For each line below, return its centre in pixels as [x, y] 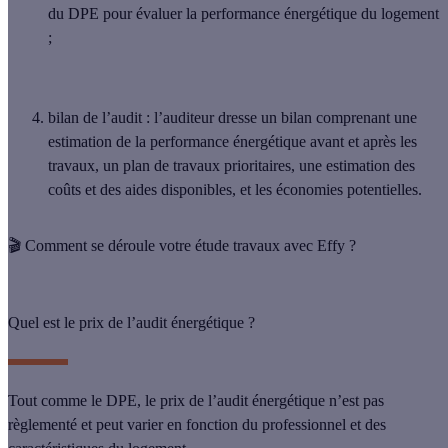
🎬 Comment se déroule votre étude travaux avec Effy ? [182, 246]
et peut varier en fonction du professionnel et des [231, 425]
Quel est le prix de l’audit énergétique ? [131, 323]
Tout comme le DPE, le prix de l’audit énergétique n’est [183, 401]
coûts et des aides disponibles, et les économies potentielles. [235, 190]
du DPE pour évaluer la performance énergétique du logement [243, 14]
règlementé [42, 425]
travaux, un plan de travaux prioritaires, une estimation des [231, 166]
